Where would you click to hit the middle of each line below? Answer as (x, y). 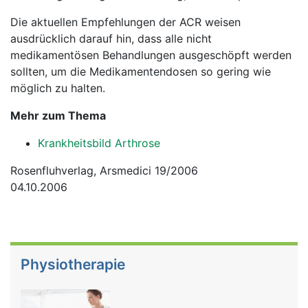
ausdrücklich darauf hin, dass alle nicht (111, 38)
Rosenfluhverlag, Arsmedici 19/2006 (106, 170)
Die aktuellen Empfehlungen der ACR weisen (125, 22)
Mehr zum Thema (58, 115)
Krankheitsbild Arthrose (99, 143)
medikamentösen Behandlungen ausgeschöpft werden (151, 55)
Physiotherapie (73, 264)
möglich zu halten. (58, 88)
